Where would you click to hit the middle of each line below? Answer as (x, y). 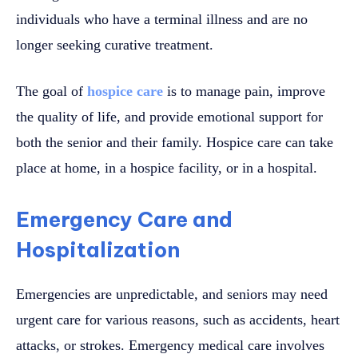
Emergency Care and (124, 219)
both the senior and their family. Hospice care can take (175, 142)
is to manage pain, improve (244, 91)
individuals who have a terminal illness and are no (162, 19)
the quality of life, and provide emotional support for (169, 116)
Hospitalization (98, 249)
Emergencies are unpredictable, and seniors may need (172, 294)
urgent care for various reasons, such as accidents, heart (178, 319)
